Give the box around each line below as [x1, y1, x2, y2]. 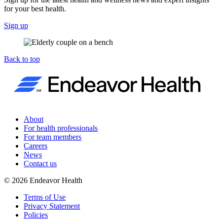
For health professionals [24, 123, 98, 132]
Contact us [24, 159, 57, 168]
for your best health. [4, 4, 66, 13]
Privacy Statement [24, 201, 80, 210]
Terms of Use [24, 192, 66, 201]
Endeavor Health [28, 176, 82, 184]
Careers [24, 141, 47, 150]
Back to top [4, 54, 40, 63]
